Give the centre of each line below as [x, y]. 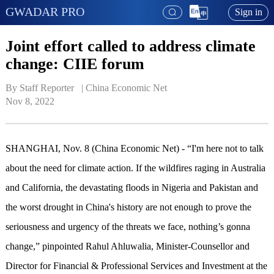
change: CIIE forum [75, 64]
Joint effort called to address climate [130, 46]
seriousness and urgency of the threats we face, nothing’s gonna [128, 227]
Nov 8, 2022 [30, 102]
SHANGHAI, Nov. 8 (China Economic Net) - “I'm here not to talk [134, 149]
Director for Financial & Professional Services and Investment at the [136, 266]
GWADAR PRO [45, 11]
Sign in [248, 12]
